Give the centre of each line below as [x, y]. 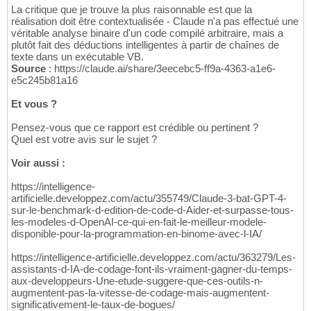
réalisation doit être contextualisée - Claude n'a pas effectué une [155, 22]
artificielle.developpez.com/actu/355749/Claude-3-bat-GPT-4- [149, 199]
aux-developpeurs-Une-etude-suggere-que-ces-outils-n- [137, 281]
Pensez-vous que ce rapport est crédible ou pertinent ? [135, 128]
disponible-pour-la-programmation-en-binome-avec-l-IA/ [136, 234]
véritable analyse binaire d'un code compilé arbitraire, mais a [147, 33]
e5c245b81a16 [44, 81]
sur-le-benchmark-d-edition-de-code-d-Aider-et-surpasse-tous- [152, 210]
